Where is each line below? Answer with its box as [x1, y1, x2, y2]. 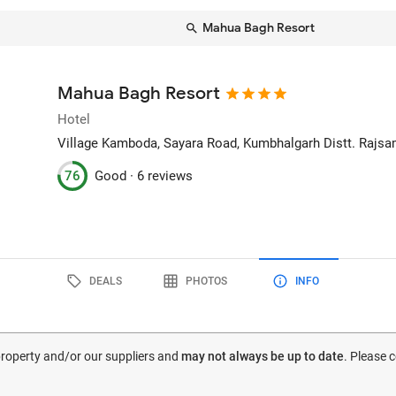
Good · [95, 167, 138, 184]
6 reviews [137, 167, 194, 184]
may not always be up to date [181, 349, 344, 363]
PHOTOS [185, 274, 227, 287]
